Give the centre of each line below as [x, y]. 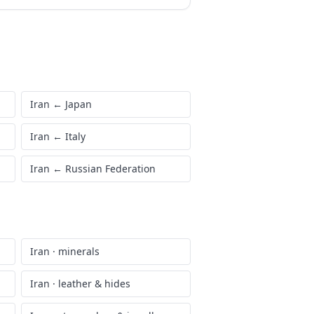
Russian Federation [110, 169]
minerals [79, 251]
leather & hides [94, 284]
